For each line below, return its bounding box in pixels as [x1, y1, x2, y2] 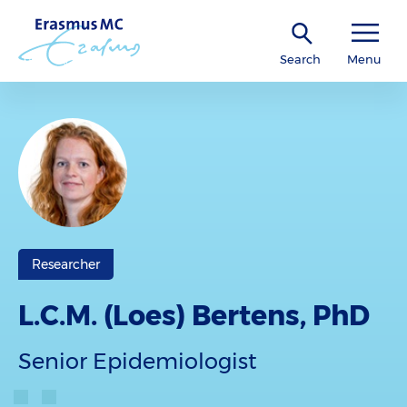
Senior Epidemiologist [18, 348, 257, 374]
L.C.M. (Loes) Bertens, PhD [18, 299, 370, 333]
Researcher [32, 256, 100, 273]
